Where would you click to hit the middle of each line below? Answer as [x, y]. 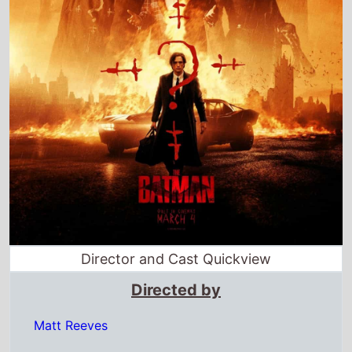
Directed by [176, 290]
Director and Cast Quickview [176, 258]
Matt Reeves [71, 325]
